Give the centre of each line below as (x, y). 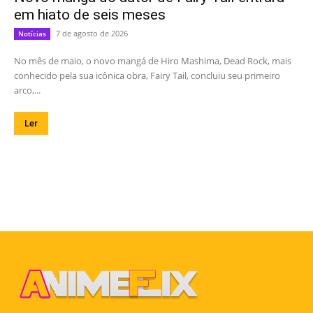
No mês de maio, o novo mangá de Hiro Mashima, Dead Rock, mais (153, 60)
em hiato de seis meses (90, 14)
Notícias (32, 33)
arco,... (27, 90)
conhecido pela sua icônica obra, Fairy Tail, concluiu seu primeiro (147, 75)
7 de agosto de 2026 (92, 33)
